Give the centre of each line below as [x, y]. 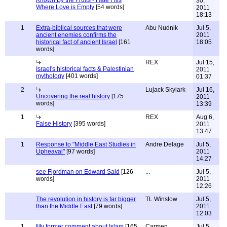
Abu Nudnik [162, 28]
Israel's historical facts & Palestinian [85, 69]
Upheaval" [50, 152]
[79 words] [107, 206]
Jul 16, [205, 90]
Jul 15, [205, 62]
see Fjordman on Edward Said [78, 172]
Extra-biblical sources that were [79, 28]
